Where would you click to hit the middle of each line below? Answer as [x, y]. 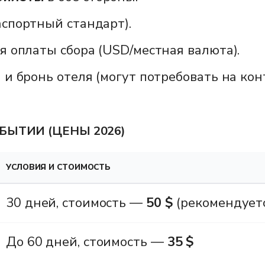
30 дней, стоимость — [76, 203]
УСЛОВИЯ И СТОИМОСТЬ [59, 167]
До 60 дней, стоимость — [87, 242]
